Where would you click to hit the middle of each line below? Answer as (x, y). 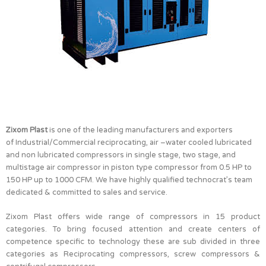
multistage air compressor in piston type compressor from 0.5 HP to (129, 167)
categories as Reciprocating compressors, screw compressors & (133, 254)
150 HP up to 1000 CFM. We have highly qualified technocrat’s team (129, 180)
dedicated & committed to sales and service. (87, 192)
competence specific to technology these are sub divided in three (133, 241)
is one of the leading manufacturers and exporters (140, 130)
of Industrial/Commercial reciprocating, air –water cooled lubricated (129, 142)
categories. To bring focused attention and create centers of (133, 229)
